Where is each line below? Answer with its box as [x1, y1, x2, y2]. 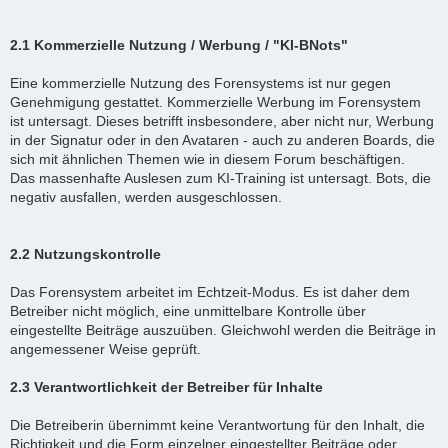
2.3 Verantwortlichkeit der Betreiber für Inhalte [10, 378, 323, 395]
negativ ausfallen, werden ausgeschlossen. [10, 188, 282, 205]
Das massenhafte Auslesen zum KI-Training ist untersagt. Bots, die [10, 169, 431, 186]
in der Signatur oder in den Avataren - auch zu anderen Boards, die [10, 131, 435, 148]
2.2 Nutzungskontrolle [10, 245, 161, 262]
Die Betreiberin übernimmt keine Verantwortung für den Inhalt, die [10, 416, 425, 433]
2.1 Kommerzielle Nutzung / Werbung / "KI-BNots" [10, 36, 348, 53]
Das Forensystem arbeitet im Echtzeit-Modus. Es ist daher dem [10, 283, 410, 300]
